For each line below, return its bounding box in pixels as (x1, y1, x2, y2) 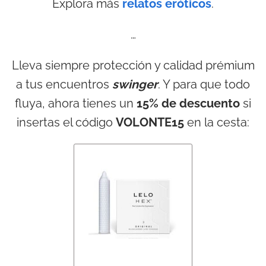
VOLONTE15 (116, 115, 184, 130)
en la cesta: (184, 115, 249, 130)
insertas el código (17, 115, 116, 130)
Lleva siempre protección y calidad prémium (11, 58, 255, 73)
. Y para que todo (158, 77, 250, 92)
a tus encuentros (16, 77, 112, 92)
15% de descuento (137, 96, 240, 111)
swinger (112, 77, 158, 92)
